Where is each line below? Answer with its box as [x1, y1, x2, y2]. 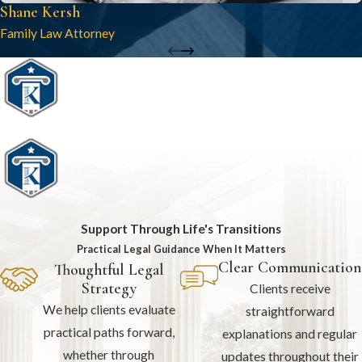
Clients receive [249, 281, 330, 297]
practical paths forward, [43, 324, 175, 339]
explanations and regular [222, 326, 358, 342]
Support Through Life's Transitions [81, 221, 281, 237]
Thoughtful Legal [53, 259, 164, 280]
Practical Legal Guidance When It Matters [76, 242, 286, 256]
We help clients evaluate [42, 301, 175, 317]
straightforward [245, 304, 335, 319]
